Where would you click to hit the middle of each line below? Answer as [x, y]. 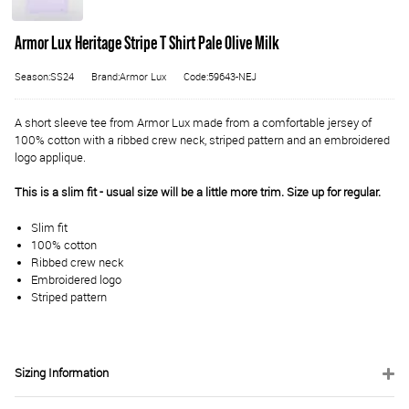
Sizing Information [62, 372]
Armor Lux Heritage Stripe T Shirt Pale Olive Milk [147, 44]
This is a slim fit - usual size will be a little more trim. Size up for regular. [198, 193]
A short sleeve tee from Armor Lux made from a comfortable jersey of [193, 123]
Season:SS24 [44, 77]
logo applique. [50, 158]
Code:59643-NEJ [220, 77]
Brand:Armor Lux [129, 77]
